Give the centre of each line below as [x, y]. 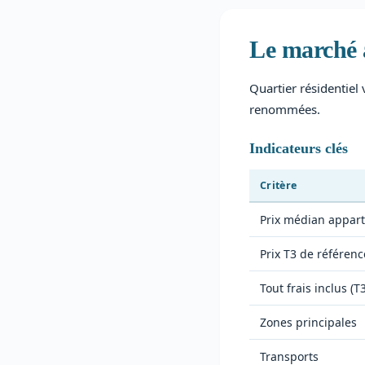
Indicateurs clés [299, 148]
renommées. [285, 109]
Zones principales [308, 322]
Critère [279, 185]
